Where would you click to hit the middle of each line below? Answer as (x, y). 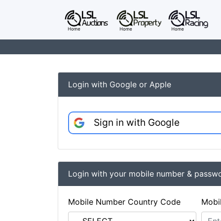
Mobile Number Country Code (124, 202)
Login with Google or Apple (120, 84)
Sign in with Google (137, 122)
